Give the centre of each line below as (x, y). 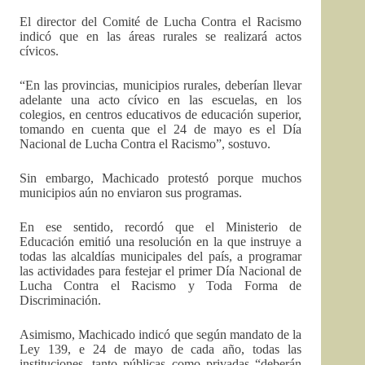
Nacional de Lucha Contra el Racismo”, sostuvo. (145, 144)
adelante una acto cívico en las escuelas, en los (161, 100)
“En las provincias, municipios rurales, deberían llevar (161, 85)
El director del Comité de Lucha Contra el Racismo (161, 22)
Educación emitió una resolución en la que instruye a (161, 242)
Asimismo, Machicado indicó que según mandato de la (161, 334)
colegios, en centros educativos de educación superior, (161, 114)
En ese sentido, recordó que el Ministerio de (161, 227)
